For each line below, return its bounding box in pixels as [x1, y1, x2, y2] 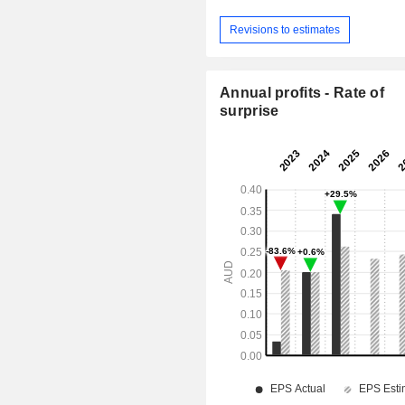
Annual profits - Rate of [220, 85, 385, 101]
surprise [220, 103, 279, 119]
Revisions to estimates [230, 23, 341, 36]
